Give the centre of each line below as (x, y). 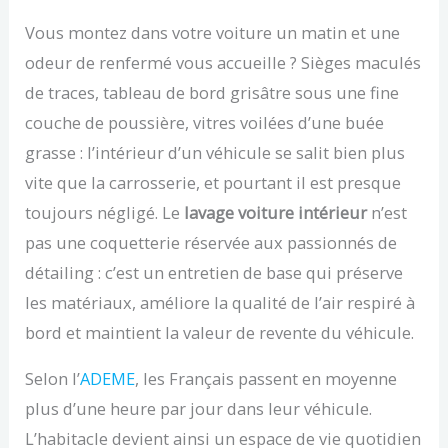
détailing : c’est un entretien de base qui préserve (214, 272)
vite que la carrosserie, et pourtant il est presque (213, 182)
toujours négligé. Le (105, 212)
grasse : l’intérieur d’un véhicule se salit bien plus (215, 152)
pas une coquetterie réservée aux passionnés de (211, 242)
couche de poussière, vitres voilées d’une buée (205, 122)
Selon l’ (53, 379)
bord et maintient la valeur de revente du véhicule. (220, 332)
